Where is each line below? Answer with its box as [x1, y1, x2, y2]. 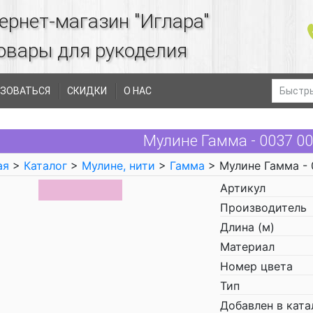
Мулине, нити [82, 159, 155, 173]
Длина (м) [220, 220, 275, 234]
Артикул [220, 181, 265, 195]
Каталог [24, 159, 67, 173]
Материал [220, 240, 275, 254]
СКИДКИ [67, 85, 107, 96]
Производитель [220, 201, 307, 214]
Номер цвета [220, 259, 293, 273]
